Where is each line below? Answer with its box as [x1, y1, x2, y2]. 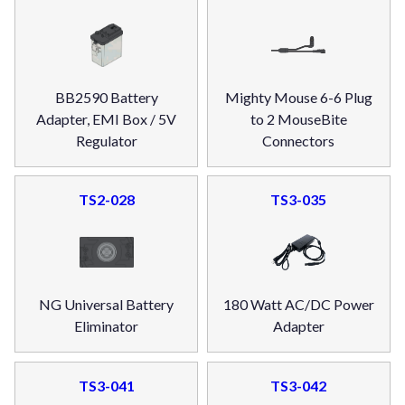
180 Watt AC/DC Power [222, 296, 374, 314]
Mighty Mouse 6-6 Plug [224, 88, 372, 106]
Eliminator [74, 317, 139, 335]
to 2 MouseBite [250, 109, 347, 127]
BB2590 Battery [54, 88, 158, 106]
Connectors [262, 131, 335, 149]
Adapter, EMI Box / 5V [36, 109, 177, 127]
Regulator [75, 131, 137, 149]
